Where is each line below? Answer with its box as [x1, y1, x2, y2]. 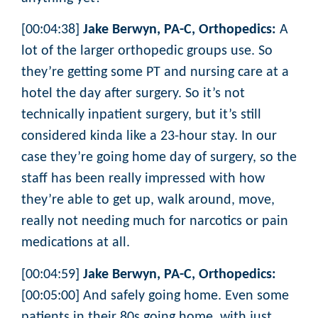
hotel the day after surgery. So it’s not [21, 87, 245, 102]
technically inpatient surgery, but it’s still [21, 108, 261, 123]
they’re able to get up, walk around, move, [21, 193, 275, 208]
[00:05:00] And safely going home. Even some [21, 288, 289, 303]
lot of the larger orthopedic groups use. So [21, 44, 273, 59]
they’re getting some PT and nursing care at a [21, 65, 289, 80]
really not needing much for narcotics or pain [21, 214, 288, 229]
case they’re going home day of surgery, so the [21, 150, 297, 165]
